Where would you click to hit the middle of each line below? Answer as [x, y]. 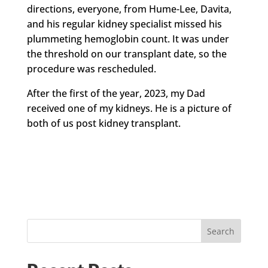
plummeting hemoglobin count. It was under [128, 39]
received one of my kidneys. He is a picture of [129, 109]
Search [221, 231]
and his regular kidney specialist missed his [124, 24]
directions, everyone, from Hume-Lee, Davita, [129, 9]
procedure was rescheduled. [91, 69]
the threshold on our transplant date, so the [127, 54]
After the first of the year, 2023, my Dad [116, 94]
